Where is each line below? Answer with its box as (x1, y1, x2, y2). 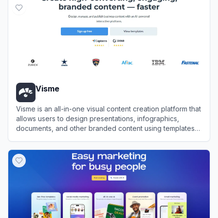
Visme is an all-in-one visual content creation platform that (16, 104, 201, 113)
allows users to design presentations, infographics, (16, 114, 179, 123)
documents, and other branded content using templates (16, 124, 195, 132)
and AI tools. (16, 133, 55, 142)
